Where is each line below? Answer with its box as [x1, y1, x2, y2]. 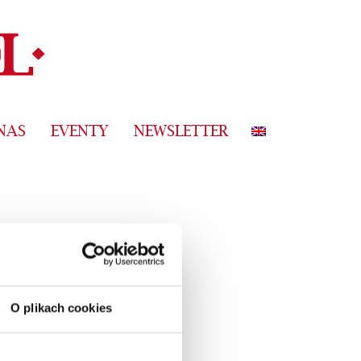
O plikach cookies [10, 301, 112, 315]
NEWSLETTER [133, 122, 229, 143]
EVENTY [50, 122, 109, 143]
